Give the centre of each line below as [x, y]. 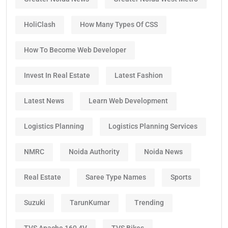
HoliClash [40, 25]
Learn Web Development [128, 101]
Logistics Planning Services [153, 126]
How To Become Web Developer [75, 50]
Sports [181, 177]
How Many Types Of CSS [119, 25]
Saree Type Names [116, 177]
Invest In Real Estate [57, 76]
